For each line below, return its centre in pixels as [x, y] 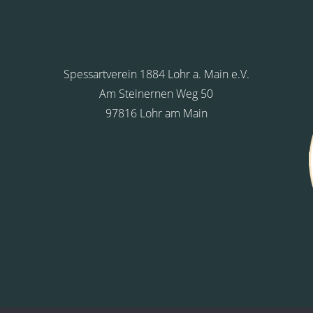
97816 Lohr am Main [156, 114]
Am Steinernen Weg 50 [156, 94]
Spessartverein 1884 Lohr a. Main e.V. [156, 74]
